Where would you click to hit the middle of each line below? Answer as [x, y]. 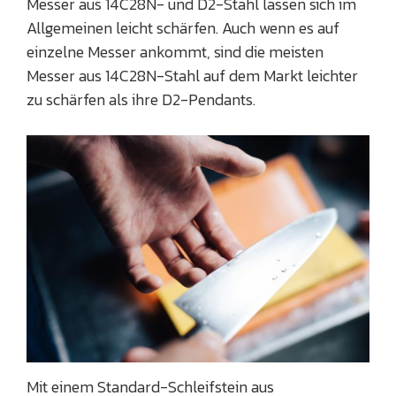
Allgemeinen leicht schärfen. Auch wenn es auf [183, 28]
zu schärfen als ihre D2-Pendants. [141, 100]
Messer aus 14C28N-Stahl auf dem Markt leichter [192, 76]
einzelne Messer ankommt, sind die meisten [175, 52]
